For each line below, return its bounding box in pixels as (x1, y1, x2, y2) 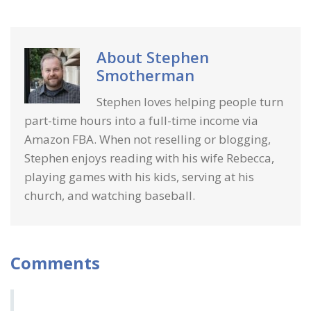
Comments (10, 251, 100, 274)
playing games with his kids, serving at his (24, 168, 254, 185)
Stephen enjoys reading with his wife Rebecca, (24, 149, 274, 166)
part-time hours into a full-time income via (24, 112, 258, 128)
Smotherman (96, 64, 194, 85)
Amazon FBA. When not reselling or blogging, (24, 131, 271, 147)
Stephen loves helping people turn (96, 93, 283, 110)
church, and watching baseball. (24, 187, 195, 203)
